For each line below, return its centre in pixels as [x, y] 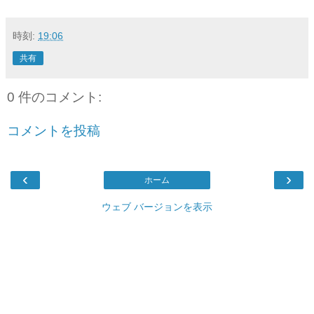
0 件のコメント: [54, 97]
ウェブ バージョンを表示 [157, 206]
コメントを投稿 [54, 130]
